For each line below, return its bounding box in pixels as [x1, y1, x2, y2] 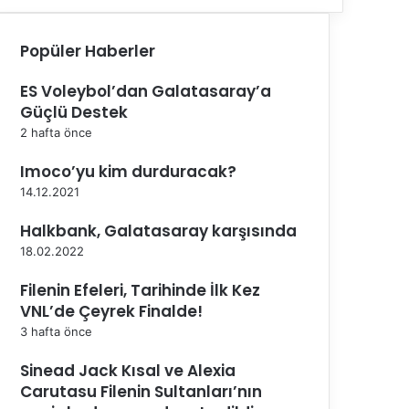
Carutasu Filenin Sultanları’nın [20, 380, 262, 403]
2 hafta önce [20, 124, 92, 140]
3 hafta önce [20, 323, 92, 339]
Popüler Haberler [20, 39, 155, 62]
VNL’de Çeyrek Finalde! [20, 299, 203, 322]
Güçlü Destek [20, 100, 128, 123]
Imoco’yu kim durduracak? [20, 160, 236, 183]
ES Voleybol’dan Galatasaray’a [20, 79, 271, 102]
